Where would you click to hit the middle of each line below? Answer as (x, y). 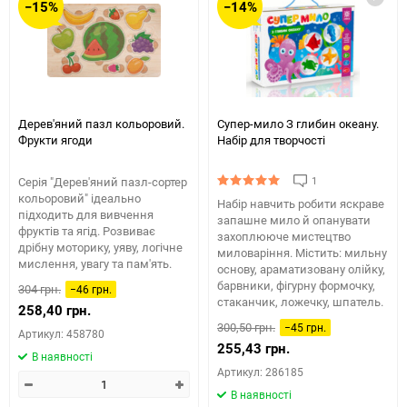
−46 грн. (91, 289)
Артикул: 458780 (61, 333)
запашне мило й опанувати (294, 220)
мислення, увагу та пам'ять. (95, 263)
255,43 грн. (253, 348)
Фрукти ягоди (55, 140)
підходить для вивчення (86, 214)
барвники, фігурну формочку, (296, 285)
